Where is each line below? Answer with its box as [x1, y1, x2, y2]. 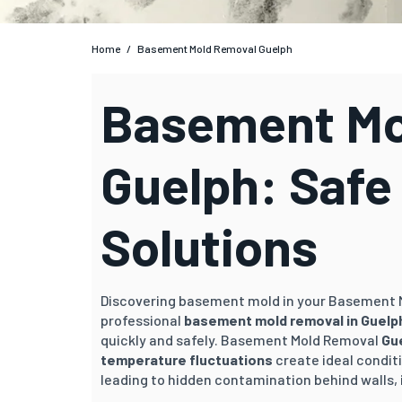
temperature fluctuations [100, 350, 273, 368]
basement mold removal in [184, 310, 361, 328]
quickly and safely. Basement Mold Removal [100, 330, 381, 348]
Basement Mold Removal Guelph [137, 41, 293, 55]
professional [100, 310, 184, 328]
